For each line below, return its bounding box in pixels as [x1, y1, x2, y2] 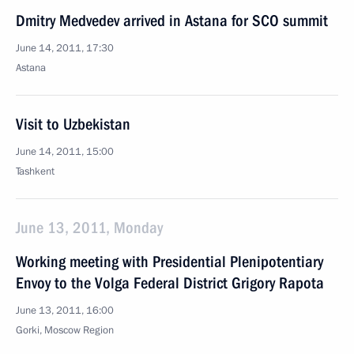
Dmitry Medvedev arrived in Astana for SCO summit [16, 11, 328, 30]
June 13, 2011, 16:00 [16, 303, 114, 318]
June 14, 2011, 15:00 [16, 145, 114, 159]
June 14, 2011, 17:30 [16, 41, 114, 55]
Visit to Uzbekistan [16, 115, 130, 134]
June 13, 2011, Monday [16, 218, 163, 237]
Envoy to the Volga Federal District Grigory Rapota [16, 273, 324, 292]
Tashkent [16, 164, 55, 179]
